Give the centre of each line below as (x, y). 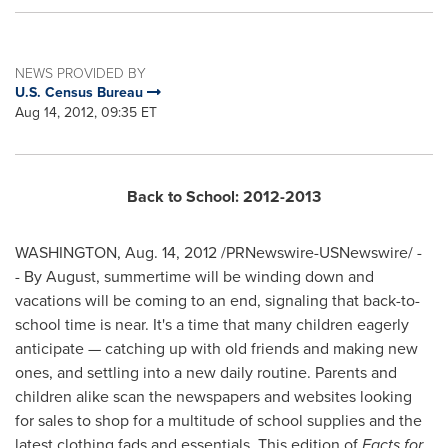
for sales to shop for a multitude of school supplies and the (218, 421)
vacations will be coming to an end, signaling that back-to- (217, 301)
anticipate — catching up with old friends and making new (216, 349)
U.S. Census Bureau (81, 93)
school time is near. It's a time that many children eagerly (212, 325)
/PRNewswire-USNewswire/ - (319, 253)
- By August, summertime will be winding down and (194, 277)
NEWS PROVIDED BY (80, 73)
